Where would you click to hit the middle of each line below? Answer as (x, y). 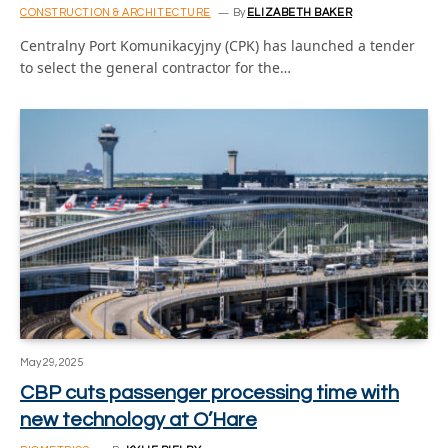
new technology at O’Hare (138, 419)
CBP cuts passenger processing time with (209, 392)
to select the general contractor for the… (155, 67)
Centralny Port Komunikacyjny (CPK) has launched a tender (217, 45)
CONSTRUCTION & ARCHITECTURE (115, 12)
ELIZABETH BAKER (299, 12)
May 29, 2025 (51, 362)
